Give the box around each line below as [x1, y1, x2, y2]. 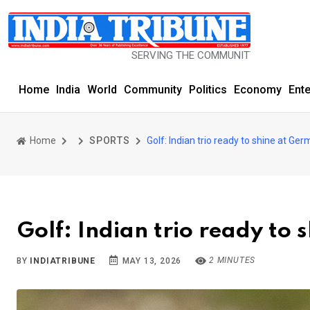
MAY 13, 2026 [119, 256, 182, 266]
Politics [189, 83, 227, 96]
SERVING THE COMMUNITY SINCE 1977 [92, 49, 273, 62]
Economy [234, 83, 282, 96]
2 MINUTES [206, 255, 256, 265]
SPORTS [89, 135, 130, 146]
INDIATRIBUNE [30, 256, 96, 266]
